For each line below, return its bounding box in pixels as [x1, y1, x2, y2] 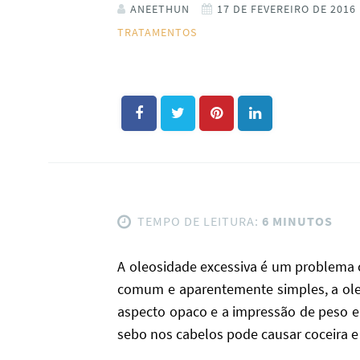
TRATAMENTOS [117, 24, 198, 39]
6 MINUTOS [259, 212, 333, 229]
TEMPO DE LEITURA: [137, 212, 260, 229]
